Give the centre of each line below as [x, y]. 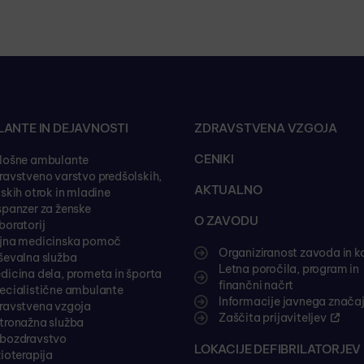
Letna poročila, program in [289, 269]
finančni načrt [256, 285]
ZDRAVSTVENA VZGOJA [266, 128]
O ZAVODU [226, 221]
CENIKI [214, 159]
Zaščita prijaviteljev [273, 318]
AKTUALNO [228, 190]
